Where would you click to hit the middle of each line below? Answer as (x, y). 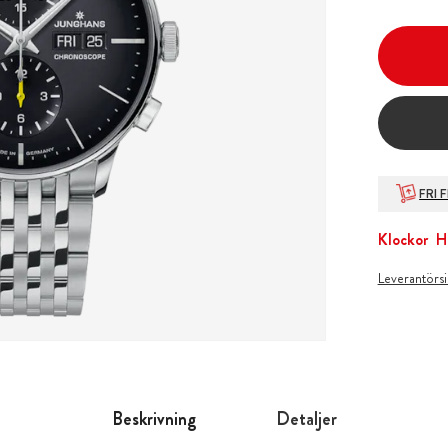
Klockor (402, 239)
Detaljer (306, 419)
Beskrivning (153, 419)
